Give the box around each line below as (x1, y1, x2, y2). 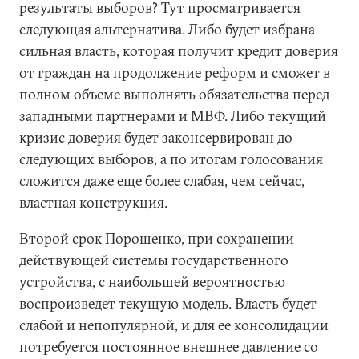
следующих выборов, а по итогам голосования (19, 150, 323, 168)
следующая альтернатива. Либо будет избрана (19, 20, 315, 38)
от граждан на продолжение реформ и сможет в (19, 63, 330, 82)
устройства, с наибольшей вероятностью (19, 272, 285, 291)
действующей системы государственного (19, 251, 288, 269)
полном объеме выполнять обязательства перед (19, 85, 329, 103)
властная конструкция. (19, 193, 167, 212)
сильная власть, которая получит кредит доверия (19, 42, 338, 60)
